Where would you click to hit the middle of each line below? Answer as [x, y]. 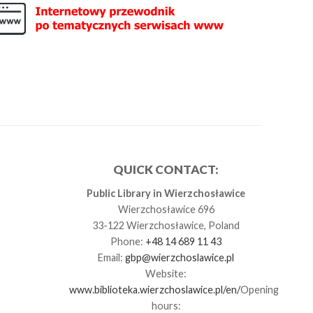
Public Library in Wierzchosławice [166, 193]
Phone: [128, 241]
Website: [166, 273]
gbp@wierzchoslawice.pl [180, 257]
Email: [112, 257]
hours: [166, 305]
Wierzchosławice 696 [166, 209]
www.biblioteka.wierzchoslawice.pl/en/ [155, 289]
